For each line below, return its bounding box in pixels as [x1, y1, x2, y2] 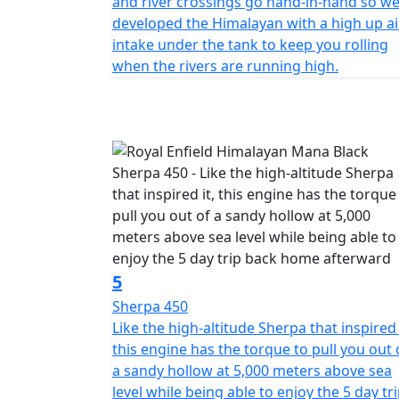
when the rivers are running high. [112, 56, 338, 76]
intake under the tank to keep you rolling [112, 35, 388, 54]
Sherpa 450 [112, 297, 188, 316]
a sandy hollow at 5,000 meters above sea [112, 361, 392, 380]
